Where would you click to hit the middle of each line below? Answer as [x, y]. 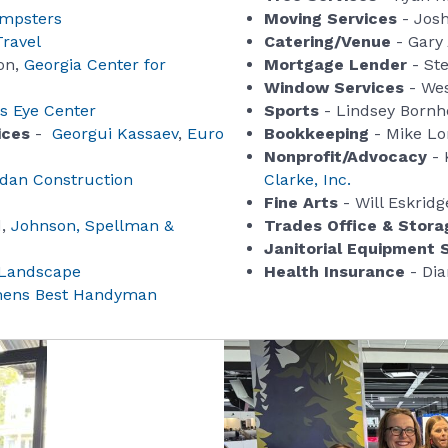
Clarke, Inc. [307, 180]
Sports [291, 111]
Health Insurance [334, 272]
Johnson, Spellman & [92, 226]
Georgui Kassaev [115, 134]
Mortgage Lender [335, 65]
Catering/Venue [327, 42]
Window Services [334, 88]
